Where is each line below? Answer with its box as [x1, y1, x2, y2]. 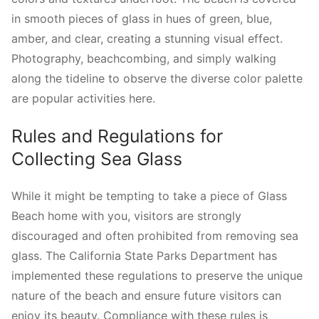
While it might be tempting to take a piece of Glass [11, 189, 287, 204]
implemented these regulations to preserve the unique [11, 268, 303, 283]
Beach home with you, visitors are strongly [11, 209, 241, 224]
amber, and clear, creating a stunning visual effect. [11, 31, 283, 46]
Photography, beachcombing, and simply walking [11, 51, 276, 66]
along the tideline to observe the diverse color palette [11, 71, 303, 86]
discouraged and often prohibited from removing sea [11, 229, 298, 244]
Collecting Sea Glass [11, 147, 182, 169]
